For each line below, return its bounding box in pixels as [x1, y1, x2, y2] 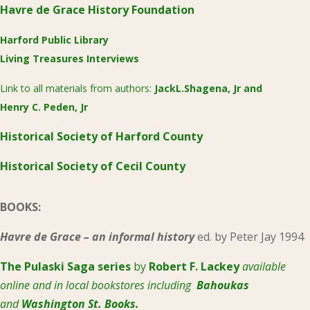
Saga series [67, 259, 134, 275]
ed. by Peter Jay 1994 [197, 229, 304, 245]
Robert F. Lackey [149, 259, 242, 275]
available [242, 259, 286, 275]
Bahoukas [197, 277, 249, 293]
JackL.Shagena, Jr [154, 82, 244, 95]
